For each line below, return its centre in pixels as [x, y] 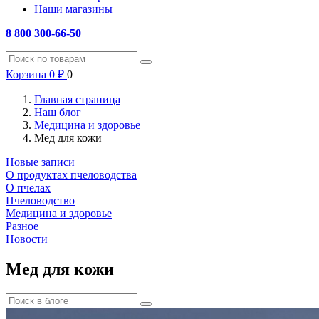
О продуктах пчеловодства [71, 175]
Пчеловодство [40, 200]
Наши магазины [73, 9]
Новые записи [40, 162]
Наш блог [58, 112]
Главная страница [77, 99]
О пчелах [28, 188]
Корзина [26, 74]
